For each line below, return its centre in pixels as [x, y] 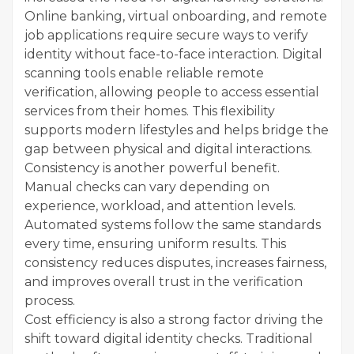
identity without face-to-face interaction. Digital [173, 54]
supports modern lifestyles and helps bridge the [177, 130]
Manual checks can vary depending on [147, 186]
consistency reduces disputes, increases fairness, [175, 262]
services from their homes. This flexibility [150, 111]
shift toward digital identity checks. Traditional [169, 338]
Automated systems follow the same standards [173, 224]
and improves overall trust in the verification [164, 281]
